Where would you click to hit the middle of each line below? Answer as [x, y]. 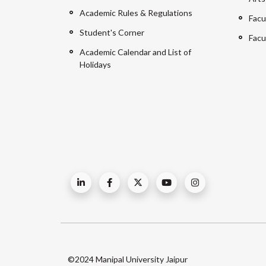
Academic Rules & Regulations [136, 13]
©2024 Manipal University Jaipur [128, 259]
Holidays [95, 65]
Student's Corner [112, 33]
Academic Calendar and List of [135, 52]
